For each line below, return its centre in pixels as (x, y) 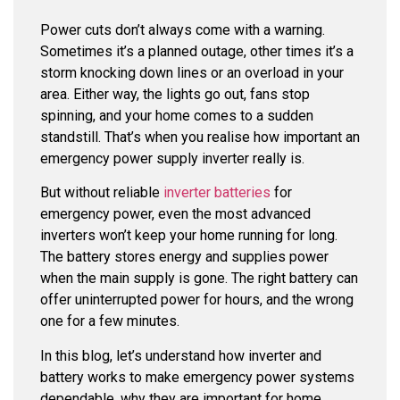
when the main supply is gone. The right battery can (199, 279)
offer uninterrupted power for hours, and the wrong (197, 300)
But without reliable (102, 193)
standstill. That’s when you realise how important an (200, 137)
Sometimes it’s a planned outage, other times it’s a (197, 51)
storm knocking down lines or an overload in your (192, 73)
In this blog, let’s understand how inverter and (181, 355)
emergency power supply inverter (145, 158)
